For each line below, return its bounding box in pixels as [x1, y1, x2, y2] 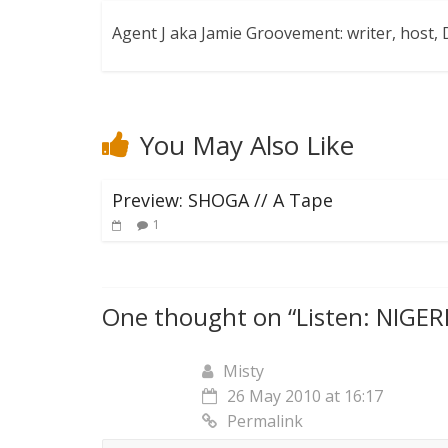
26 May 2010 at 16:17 [227, 385, 383, 408]
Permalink [227, 410, 303, 433]
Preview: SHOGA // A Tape [112, 188, 333, 213]
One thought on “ [102, 300, 296, 334]
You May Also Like [140, 127, 354, 164]
